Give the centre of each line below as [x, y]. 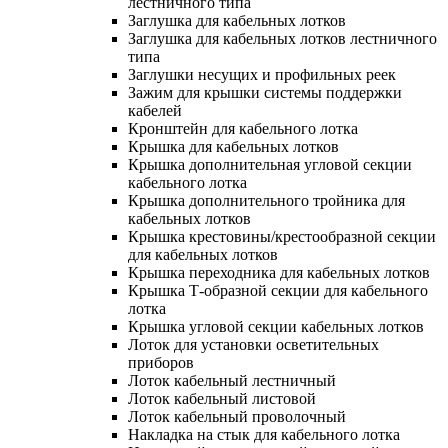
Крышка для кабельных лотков [233, 146]
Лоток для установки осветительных [253, 344]
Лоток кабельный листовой [222, 398]
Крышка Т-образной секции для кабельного [278, 290]
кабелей [155, 110]
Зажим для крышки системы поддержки [265, 92]
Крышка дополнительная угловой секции [270, 164]
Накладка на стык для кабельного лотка [264, 434]
